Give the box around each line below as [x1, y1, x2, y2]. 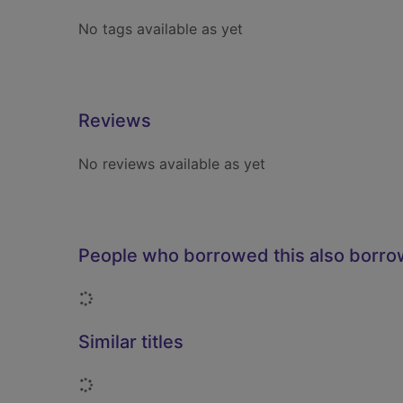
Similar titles [78, 331, 184, 353]
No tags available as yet [78, 20, 243, 38]
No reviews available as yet [78, 155, 265, 173]
